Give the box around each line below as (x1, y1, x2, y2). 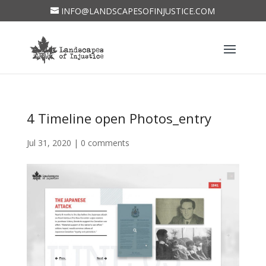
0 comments (80, 137, 129, 148)
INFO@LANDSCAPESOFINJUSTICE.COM (61, 5, 216, 17)
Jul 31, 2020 (26, 137, 71, 148)
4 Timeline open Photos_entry (26, 109, 211, 127)
